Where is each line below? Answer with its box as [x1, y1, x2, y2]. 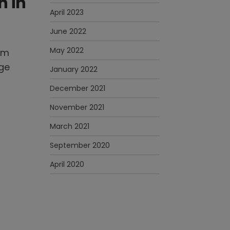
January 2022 [50, 64, 98, 74]
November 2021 [50, 102, 104, 112]
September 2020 [50, 140, 110, 150]
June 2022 [50, 26, 86, 36]
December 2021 [50, 83, 105, 93]
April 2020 [50, 159, 84, 169]
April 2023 [50, 7, 84, 17]
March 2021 [50, 121, 89, 131]
